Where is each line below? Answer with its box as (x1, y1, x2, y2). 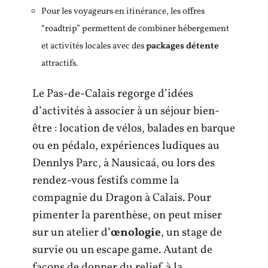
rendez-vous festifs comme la (32, 173, 179, 189)
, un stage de (161, 225, 222, 241)
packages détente (146, 39, 219, 53)
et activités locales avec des (41, 39, 146, 53)
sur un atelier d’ (32, 225, 111, 241)
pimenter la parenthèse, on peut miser (32, 208, 222, 224)
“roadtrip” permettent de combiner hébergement (41, 22, 229, 35)
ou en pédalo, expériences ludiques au (32, 138, 220, 154)
